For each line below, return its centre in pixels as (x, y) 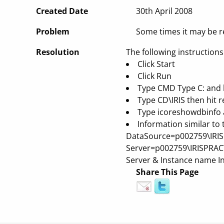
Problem (53, 31)
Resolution (58, 52)
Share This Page (167, 172)
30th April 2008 (164, 11)
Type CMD (157, 88)
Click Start (156, 64)
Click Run (154, 76)
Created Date (62, 11)
